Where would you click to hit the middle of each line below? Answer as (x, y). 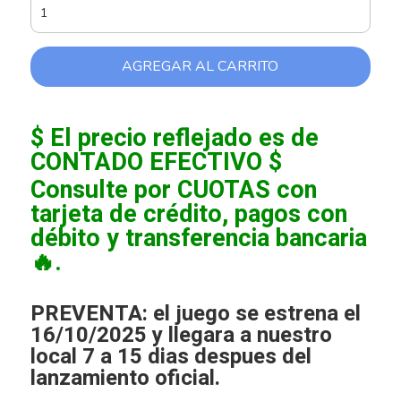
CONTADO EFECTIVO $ (156, 162)
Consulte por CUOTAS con (173, 190)
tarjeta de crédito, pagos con (188, 214)
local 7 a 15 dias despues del (171, 357)
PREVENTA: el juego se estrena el (195, 314)
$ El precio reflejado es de (174, 138)
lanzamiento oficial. (125, 379)
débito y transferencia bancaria (198, 239)
